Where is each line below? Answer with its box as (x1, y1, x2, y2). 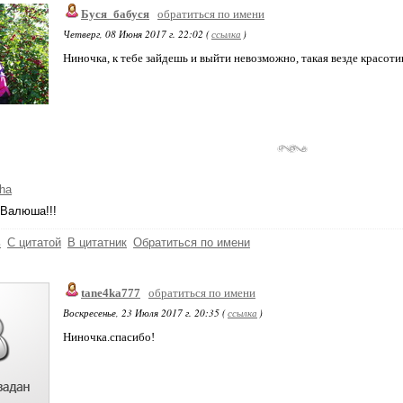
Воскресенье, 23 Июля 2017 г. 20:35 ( (63, 306, 226, 319)
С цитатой (7, 236, 61, 249)
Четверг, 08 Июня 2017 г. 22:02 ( (63, 27, 210, 40)
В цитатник (67, 236, 127, 249)
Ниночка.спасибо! (63, 330, 155, 344)
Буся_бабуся (81, 7, 149, 21)
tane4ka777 (81, 286, 140, 300)
